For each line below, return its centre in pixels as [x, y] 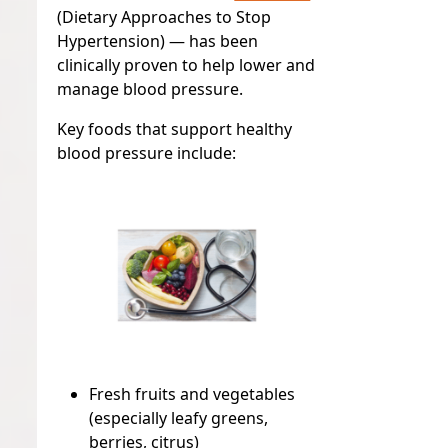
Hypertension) [111, 41]
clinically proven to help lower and [186, 65]
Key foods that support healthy [175, 129]
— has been [212, 41]
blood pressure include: [185, 153]
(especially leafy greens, [179, 418]
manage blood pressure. [150, 89]
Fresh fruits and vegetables [192, 394]
